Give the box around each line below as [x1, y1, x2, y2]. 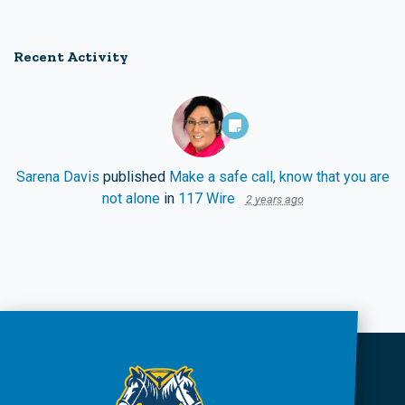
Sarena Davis [15, 167, 99, 185]
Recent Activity [14, 47, 128, 65]
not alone [101, 189, 160, 207]
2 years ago [245, 192, 304, 206]
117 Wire [177, 189, 235, 207]
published [99, 167, 169, 185]
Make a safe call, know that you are [168, 167, 390, 185]
